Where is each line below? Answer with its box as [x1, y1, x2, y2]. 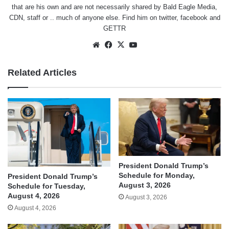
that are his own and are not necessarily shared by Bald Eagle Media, [12, 3, 217, 11]
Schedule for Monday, [119, 171, 195, 180]
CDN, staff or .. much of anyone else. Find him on [9, 13, 159, 21]
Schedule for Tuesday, [8, 181, 85, 190]
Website [102, 39, 129, 49]
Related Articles [8, 67, 77, 78]
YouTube [139, 39, 168, 49]
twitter [158, 13, 176, 21]
